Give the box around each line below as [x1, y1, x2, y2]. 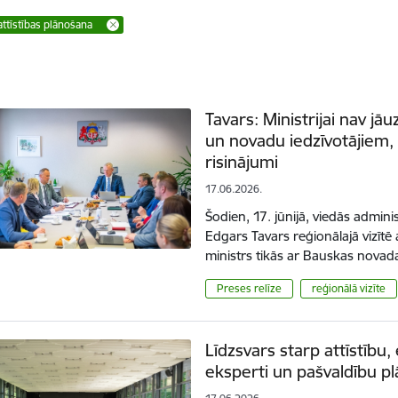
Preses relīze [217, 281, 283, 295]
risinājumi [205, 150, 279, 172]
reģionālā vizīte [311, 281, 386, 295]
